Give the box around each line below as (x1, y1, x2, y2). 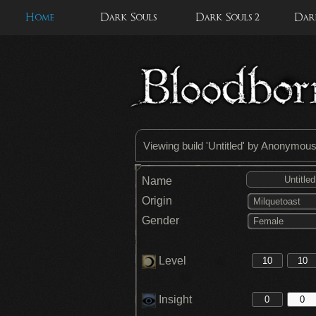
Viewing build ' (143, 140, 208, 152)
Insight (156, 293, 192, 305)
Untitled (208, 140, 243, 152)
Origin (142, 195, 172, 207)
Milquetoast (253, 196, 300, 207)
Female (253, 216, 284, 227)
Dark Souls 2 (195, 11, 260, 23)
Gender (142, 214, 179, 226)
